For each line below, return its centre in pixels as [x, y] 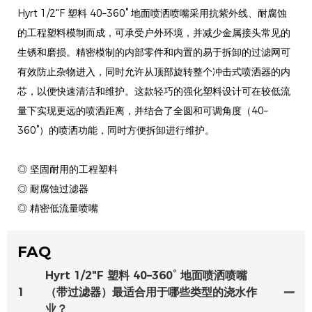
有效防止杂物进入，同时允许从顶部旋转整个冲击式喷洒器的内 [154, 72]
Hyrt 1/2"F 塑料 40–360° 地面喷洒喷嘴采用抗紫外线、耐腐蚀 [152, 14]
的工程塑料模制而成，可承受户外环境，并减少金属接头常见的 [154, 33]
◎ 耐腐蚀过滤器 [53, 189]
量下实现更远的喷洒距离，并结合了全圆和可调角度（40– [143, 111]
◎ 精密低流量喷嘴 [58, 209]
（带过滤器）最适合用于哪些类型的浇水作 [151, 292]
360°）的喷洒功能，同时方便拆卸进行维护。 [116, 131]
